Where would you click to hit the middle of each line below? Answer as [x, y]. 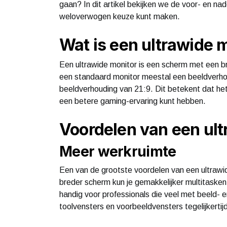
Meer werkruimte [118, 151]
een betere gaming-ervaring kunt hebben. [133, 101]
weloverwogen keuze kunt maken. [120, 16]
